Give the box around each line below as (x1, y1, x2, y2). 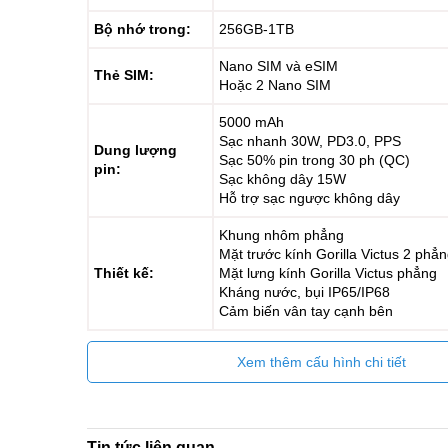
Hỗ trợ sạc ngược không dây (219, 190, 400, 206)
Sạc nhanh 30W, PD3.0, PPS (219, 133, 401, 149)
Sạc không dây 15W (219, 171, 346, 187)
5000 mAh (219, 114, 284, 130)
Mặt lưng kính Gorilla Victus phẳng (219, 265, 437, 281)
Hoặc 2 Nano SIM (219, 77, 331, 93)
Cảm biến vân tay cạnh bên (219, 303, 393, 319)
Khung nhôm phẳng (219, 227, 344, 243)
